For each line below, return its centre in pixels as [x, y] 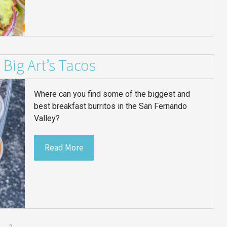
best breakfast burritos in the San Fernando [111, 106]
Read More [64, 148]
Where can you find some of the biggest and [112, 94]
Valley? [47, 119]
